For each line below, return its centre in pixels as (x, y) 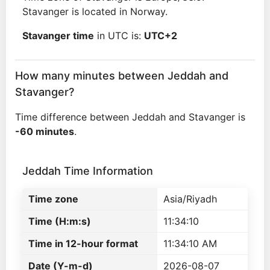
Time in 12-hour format (83, 243)
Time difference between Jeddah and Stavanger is (130, 117)
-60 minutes (45, 131)
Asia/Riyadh (190, 199)
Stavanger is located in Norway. (95, 11)
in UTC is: (119, 36)
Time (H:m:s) (60, 221)
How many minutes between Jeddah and (122, 76)
